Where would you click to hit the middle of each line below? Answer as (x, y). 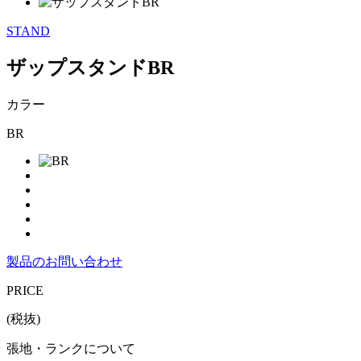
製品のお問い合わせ (64, 261)
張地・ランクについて (71, 348)
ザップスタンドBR (90, 67)
